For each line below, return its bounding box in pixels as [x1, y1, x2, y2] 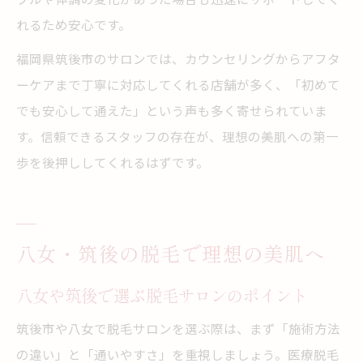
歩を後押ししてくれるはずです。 [16, 153, 209, 171]
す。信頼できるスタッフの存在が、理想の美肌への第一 [16, 127, 339, 145]
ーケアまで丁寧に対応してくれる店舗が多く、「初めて [16, 75, 340, 93]
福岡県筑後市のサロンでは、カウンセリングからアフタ [16, 49, 340, 67]
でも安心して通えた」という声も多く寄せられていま [16, 101, 327, 119]
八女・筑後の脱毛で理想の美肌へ [16, 239, 326, 267]
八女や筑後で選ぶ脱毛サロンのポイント [16, 283, 308, 307]
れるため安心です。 [16, 15, 131, 33]
